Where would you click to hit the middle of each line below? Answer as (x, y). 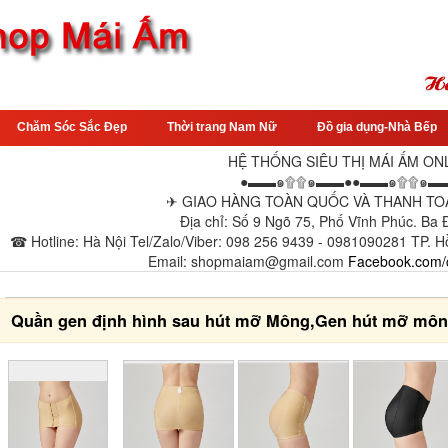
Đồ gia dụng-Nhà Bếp (377, 127)
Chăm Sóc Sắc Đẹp (72, 127)
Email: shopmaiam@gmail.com (248, 261)
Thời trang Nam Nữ (222, 127)
